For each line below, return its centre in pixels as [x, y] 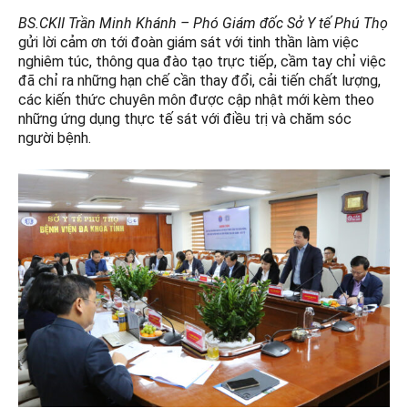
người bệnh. [55, 138]
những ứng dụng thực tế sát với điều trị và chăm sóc [185, 119]
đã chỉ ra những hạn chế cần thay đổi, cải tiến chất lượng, [199, 81]
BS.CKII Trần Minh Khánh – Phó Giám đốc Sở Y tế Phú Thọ [203, 24]
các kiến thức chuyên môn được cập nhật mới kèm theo [196, 100]
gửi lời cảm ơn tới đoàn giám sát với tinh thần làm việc [189, 43]
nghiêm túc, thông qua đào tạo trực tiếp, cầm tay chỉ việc [202, 62]
